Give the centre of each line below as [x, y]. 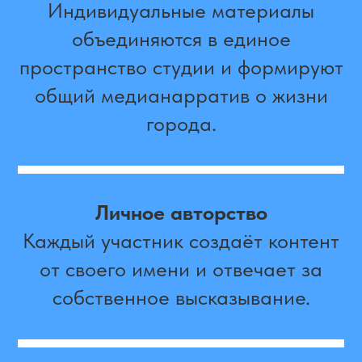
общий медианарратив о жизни [181, 95]
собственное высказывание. [181, 297]
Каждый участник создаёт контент [181, 241]
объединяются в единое [181, 39]
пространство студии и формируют [181, 67]
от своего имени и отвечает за [181, 269]
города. [181, 124]
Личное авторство [181, 213]
